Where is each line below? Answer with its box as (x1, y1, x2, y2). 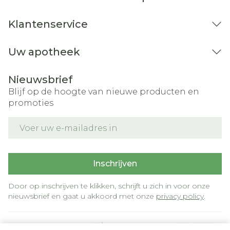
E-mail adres (8, 117, 60, 126)
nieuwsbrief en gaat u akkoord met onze (8, 191, 156, 201)
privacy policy (156, 191, 204, 201)
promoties (8, 98, 53, 108)
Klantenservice (8, 18, 88, 30)
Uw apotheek (8, 46, 80, 58)
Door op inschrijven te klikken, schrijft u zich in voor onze (8, 181, 210, 190)
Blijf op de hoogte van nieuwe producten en (8, 87, 199, 97)
